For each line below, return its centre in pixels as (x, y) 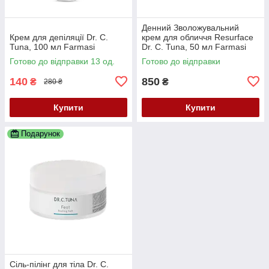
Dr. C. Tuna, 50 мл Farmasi (194, 47)
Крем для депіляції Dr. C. (59, 37)
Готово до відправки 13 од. (62, 61)
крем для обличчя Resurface (198, 37)
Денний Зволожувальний (190, 27)
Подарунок (41, 133)
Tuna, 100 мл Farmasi (52, 47)
